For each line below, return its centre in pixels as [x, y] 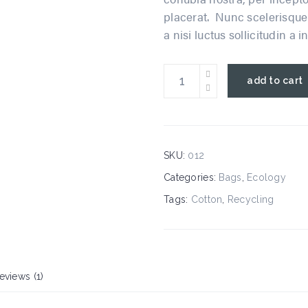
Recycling [251, 199]
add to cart [275, 81]
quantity [181, 108]
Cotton [207, 199]
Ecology [267, 177]
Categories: [191, 177]
